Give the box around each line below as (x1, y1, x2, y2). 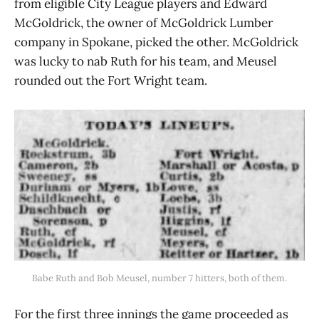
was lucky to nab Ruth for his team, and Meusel (14, 53, 277, 70)
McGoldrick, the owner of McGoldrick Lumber (14, 15, 273, 31)
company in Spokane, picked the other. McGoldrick (14, 34, 298, 51)
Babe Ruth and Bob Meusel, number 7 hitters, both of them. (32, 272, 287, 285)
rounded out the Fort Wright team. (14, 73, 207, 89)
